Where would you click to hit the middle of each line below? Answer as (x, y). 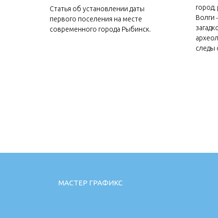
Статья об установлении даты (97, 9)
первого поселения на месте (96, 19)
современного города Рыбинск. (100, 29)
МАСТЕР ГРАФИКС (91, 183)
